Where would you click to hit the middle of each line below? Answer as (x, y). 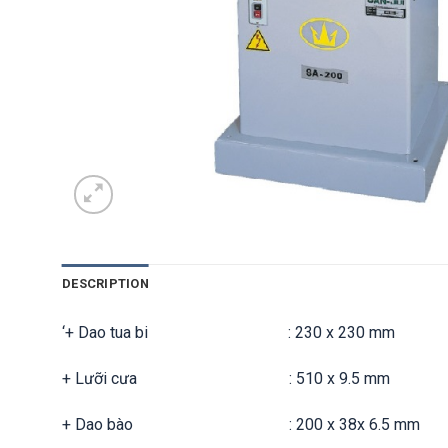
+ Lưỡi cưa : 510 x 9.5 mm (226, 378)
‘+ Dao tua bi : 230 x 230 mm (228, 333)
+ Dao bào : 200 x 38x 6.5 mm (241, 424)
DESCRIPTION (105, 284)
